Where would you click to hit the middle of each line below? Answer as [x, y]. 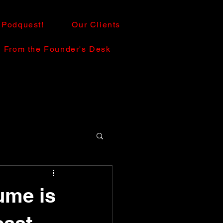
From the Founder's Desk [57, 49]
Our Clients [96, 25]
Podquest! [23, 25]
